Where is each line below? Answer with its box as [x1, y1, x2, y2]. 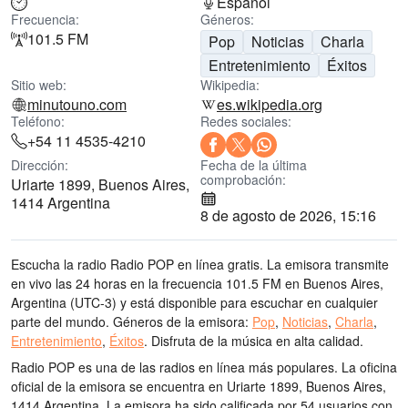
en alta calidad [272, 331, 360, 350]
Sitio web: [11, 76, 66, 94]
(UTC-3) [66, 293, 117, 311]
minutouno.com [27, 94, 127, 115]
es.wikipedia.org [217, 94, 322, 115]
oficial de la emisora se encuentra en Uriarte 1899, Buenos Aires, [11, 377, 386, 395]
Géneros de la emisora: [109, 312, 252, 331]
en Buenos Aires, [281, 274, 383, 292]
